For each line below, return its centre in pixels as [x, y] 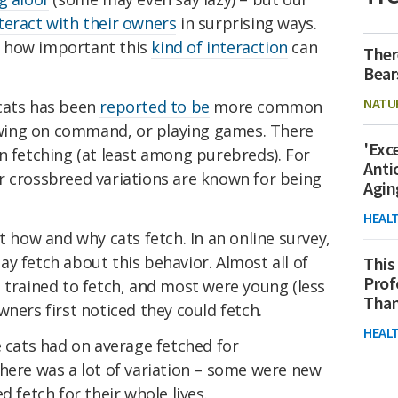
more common [266, 107]
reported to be [155, 107]
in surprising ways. [247, 24]
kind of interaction [219, 48]
